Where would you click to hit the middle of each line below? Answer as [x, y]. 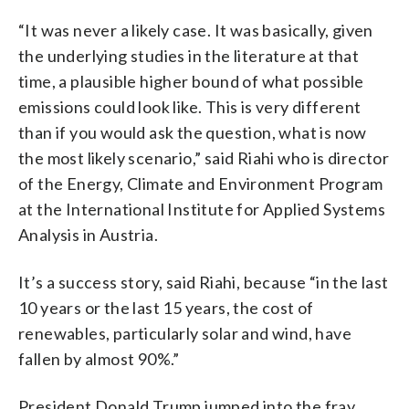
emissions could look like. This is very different [190, 106]
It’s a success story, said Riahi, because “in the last [204, 282]
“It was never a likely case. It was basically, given [196, 30]
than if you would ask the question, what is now [193, 132]
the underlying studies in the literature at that [189, 55]
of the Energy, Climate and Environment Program [201, 183]
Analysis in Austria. [88, 234]
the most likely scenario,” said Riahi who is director [204, 157]
